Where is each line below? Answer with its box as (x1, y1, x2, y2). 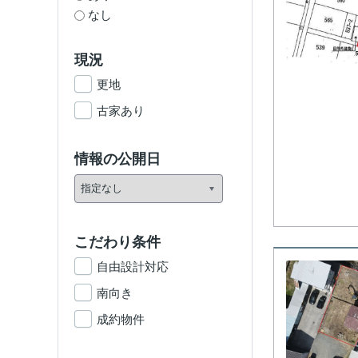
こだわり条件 (74, 234, 161, 250)
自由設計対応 (97, 260, 169, 273)
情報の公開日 (74, 151, 161, 167)
